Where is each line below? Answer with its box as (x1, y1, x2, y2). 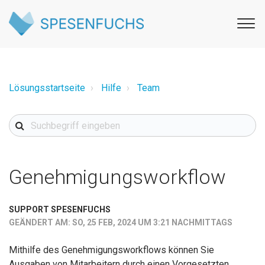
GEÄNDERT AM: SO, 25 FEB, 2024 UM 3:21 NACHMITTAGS (9, 217, 232, 227)
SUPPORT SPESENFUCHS (9, 205, 111, 215)
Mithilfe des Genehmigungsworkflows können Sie (9, 244, 214, 256)
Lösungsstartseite (9, 82, 85, 93)
